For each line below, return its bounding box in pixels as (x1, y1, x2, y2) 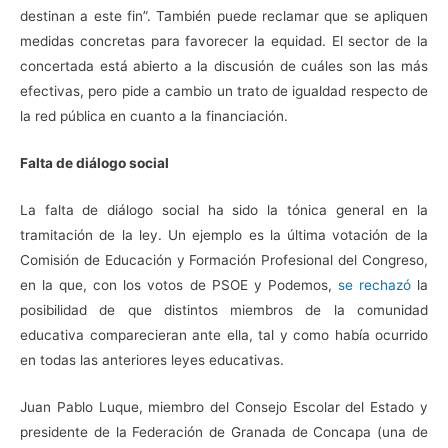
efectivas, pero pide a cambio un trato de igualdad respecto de (20, 82, 428, 99)
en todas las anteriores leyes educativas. (20, 351, 284, 368)
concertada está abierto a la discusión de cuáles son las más (20, 57, 428, 74)
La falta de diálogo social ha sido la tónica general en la (20, 201, 428, 218)
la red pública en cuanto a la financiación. (20, 107, 288, 124)
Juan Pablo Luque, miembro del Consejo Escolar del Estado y (20, 398, 428, 415)
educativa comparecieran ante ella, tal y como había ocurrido (20, 326, 428, 343)
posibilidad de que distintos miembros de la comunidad (20, 301, 428, 318)
